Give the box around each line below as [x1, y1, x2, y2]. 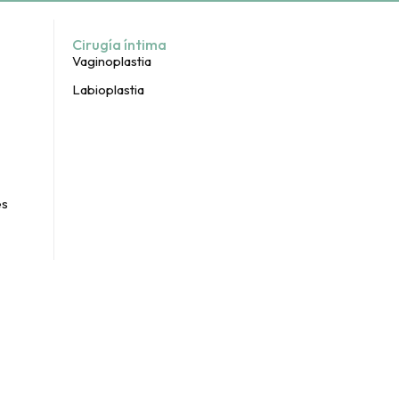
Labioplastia [72, 81, 144, 98]
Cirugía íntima [72, 36, 167, 53]
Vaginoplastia [72, 53, 151, 69]
